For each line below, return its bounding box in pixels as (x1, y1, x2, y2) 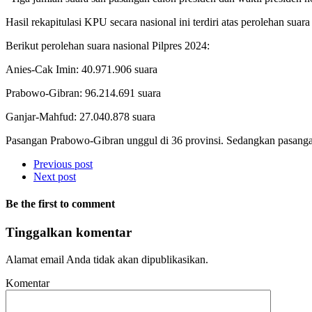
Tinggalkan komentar (6, 225, 132, 240)
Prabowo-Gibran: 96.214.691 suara (6, 86, 161, 99)
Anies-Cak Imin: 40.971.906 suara (6, 63, 157, 75)
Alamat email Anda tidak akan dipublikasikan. (6, 253, 208, 266)
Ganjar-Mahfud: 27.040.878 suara (6, 110, 155, 123)
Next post (33, 170, 76, 182)
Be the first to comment (6, 198, 115, 210)
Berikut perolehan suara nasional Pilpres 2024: (6, 39, 210, 52)
